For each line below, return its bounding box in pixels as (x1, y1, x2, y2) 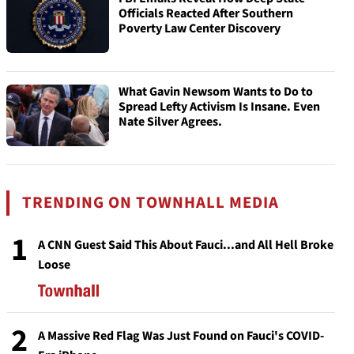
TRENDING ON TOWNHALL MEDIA (22, 191, 280, 214)
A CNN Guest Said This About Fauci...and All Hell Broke (38, 236, 333, 254)
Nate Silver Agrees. (119, 113, 222, 130)
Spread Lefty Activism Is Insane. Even (119, 98, 320, 115)
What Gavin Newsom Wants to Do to (119, 83, 313, 100)
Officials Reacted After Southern (119, 5, 293, 22)
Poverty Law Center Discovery (119, 20, 281, 37)
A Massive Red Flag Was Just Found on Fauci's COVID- (38, 327, 324, 345)
